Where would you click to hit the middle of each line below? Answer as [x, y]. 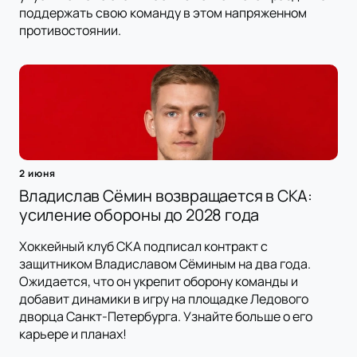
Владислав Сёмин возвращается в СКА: [166, 196]
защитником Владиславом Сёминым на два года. [165, 264]
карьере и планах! [73, 334]
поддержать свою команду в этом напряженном [163, 13]
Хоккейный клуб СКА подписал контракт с [143, 247]
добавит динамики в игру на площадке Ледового [164, 299]
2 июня [37, 174]
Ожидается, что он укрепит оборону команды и [159, 282]
